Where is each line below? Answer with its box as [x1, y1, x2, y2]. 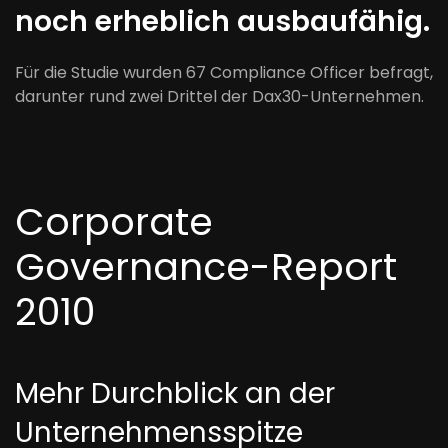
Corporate [15, 195, 213, 248]
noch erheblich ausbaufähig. [15, 2, 430, 41]
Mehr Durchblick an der [15, 374, 335, 413]
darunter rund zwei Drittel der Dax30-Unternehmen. [15, 85, 424, 108]
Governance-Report [15, 240, 397, 293]
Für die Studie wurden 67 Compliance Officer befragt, [15, 61, 433, 84]
